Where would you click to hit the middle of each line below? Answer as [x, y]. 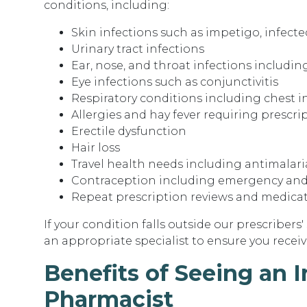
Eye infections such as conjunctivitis [175, 82]
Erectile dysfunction [129, 131]
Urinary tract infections [138, 49]
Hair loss [96, 148]
